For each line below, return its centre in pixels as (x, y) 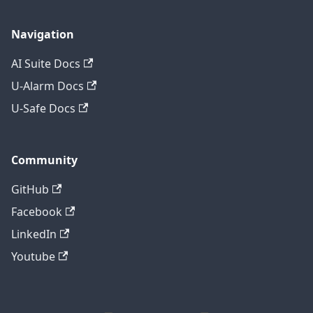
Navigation (43, 34)
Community (44, 160)
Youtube (33, 256)
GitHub (30, 189)
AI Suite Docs (46, 63)
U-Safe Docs (43, 108)
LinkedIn (34, 234)
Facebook (37, 211)
